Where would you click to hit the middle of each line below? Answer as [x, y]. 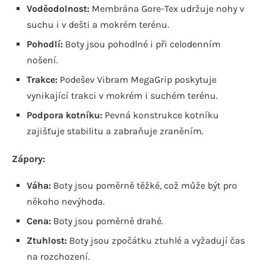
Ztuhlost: [47, 240]
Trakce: [42, 79]
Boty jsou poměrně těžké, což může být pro [144, 185]
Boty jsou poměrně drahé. [107, 221]
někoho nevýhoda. [66, 201]
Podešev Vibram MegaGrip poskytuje [137, 79]
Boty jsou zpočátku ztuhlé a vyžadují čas [156, 240]
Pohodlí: [45, 44]
